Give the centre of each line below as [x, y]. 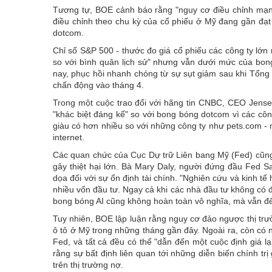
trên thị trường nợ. [88, 264]
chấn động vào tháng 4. [98, 85]
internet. [69, 137]
